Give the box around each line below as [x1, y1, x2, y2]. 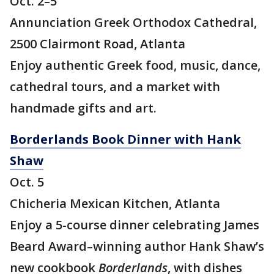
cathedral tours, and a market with [10, 78, 220, 95]
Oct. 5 [10, 174, 44, 191]
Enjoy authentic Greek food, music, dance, [10, 57, 261, 74]
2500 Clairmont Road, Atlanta [10, 35, 185, 53]
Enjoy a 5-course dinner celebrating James [10, 217, 259, 234]
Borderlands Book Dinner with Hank [10, 131, 241, 148]
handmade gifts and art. [10, 100, 157, 117]
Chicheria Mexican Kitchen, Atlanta [10, 195, 220, 212]
